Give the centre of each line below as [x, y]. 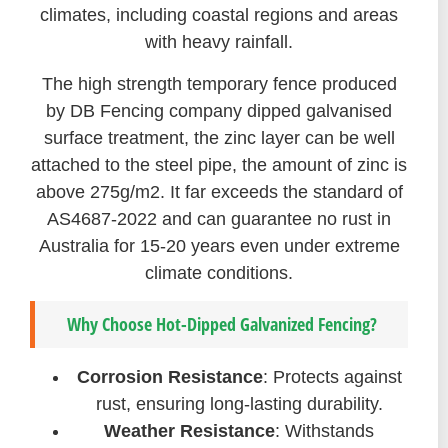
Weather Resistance [189, 431]
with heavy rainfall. [219, 42]
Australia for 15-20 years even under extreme [219, 245]
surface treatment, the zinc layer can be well [219, 137]
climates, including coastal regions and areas [219, 15]
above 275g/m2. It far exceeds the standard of [219, 191]
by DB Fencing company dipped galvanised [219, 110]
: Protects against [332, 377]
